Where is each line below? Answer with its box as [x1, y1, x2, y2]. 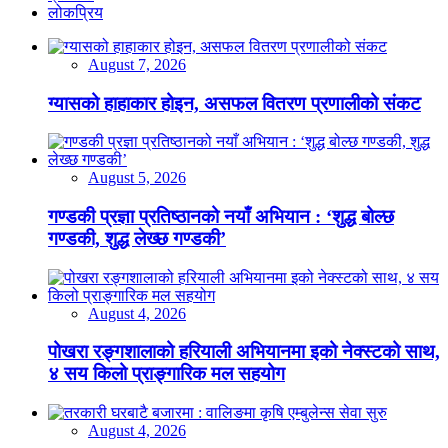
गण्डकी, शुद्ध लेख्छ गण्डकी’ [48, 228, 226, 250]
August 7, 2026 [88, 55, 186, 73]
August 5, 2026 [88, 169, 186, 187]
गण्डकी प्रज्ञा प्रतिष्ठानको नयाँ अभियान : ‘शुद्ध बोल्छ [48, 206, 394, 228]
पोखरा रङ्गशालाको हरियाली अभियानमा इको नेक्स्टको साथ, [48, 341, 440, 363]
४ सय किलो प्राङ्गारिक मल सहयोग [48, 363, 285, 385]
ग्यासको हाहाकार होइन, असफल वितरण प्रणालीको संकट [48, 92, 421, 114]
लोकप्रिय [48, 3, 103, 21]
